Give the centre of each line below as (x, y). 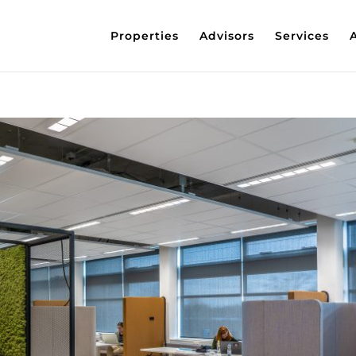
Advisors (226, 36)
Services (302, 36)
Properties (144, 36)
